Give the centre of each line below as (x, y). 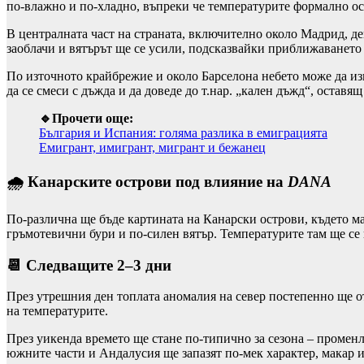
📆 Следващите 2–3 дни (89, 265)
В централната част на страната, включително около (154, 34)
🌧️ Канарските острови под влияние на (147, 182)
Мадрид (323, 34)
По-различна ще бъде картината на (105, 219)
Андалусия (130, 353)
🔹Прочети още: (86, 119)
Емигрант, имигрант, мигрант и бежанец (152, 148)
